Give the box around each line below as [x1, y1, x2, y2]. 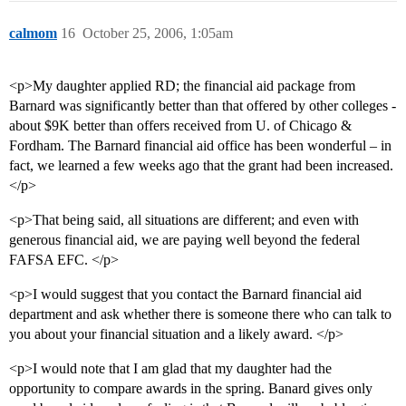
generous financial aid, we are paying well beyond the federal [9, 232, 360, 248]
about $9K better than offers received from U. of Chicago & [9, 118, 352, 134]
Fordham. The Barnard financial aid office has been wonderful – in [9, 138, 391, 154]
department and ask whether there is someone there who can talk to [9, 306, 391, 323]
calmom [9, 25, 57, 42]
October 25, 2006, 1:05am [82, 25, 233, 42]
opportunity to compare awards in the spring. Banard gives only [9, 381, 372, 397]
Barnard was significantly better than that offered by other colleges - [9, 98, 396, 114]
